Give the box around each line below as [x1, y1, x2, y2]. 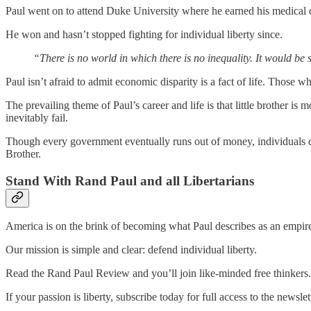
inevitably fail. [6, 111, 68, 124]
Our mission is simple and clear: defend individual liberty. [6, 244, 257, 256]
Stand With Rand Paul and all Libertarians [6, 173, 254, 188]
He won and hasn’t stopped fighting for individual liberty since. [6, 28, 283, 40]
